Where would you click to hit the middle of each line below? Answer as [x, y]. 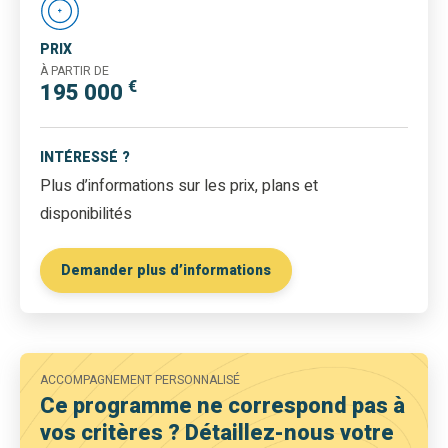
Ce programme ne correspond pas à [222, 406]
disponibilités [86, 214]
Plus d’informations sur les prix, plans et [179, 186]
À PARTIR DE [74, 71]
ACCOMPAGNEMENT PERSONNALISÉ [140, 380]
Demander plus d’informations [166, 271]
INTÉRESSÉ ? [85, 158]
